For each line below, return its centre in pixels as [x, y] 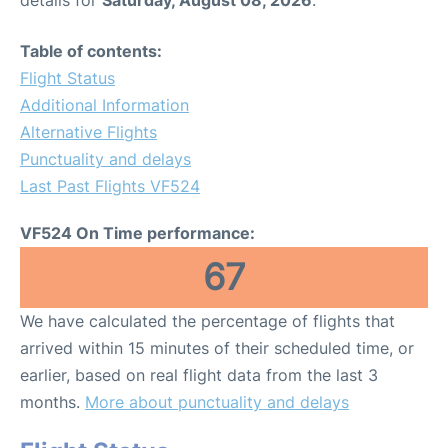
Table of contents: [91, 50]
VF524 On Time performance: [137, 232]
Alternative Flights [88, 131]
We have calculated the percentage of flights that [207, 320]
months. [52, 401]
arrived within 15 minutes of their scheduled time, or [217, 347]
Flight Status [67, 77]
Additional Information [104, 104]
